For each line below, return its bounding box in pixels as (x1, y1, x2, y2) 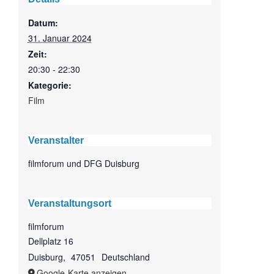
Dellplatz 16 (28, 235, 73, 248)
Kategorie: (28, 79, 72, 92)
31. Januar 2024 (28, 32, 92, 45)
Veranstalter (28, 135, 84, 146)
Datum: (28, 17, 58, 29)
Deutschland (101, 251, 150, 264)
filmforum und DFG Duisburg (28, 157, 139, 170)
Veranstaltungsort (28, 198, 111, 209)
